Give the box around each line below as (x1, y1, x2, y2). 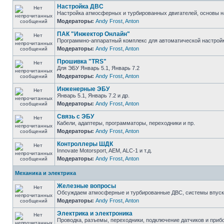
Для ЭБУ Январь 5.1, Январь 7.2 (57, 65, 139, 71)
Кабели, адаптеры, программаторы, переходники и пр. (57, 120, 195, 126)
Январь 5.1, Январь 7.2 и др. (57, 92, 129, 98)
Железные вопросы (57, 182, 116, 189)
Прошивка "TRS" (57, 58, 106, 65)
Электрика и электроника (57, 210, 132, 217)
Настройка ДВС (57, 3, 103, 10)
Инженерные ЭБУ (57, 85, 109, 92)
